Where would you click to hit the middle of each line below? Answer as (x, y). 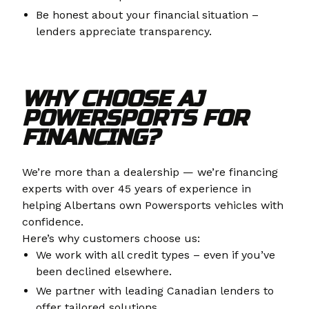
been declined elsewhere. (104, 272)
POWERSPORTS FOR (135, 119)
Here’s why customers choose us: (111, 239)
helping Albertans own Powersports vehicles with (153, 206)
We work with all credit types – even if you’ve (156, 255)
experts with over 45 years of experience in (137, 189)
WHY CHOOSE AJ (113, 99)
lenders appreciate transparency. (124, 32)
